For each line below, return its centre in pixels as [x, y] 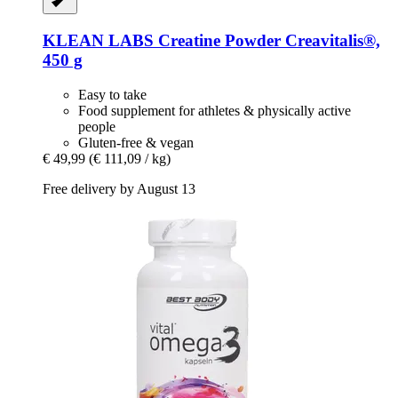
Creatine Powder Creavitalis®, [267, 41]
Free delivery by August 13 [119, 188]
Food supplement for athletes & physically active [215, 110]
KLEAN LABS [98, 41]
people [97, 126]
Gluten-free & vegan [136, 142]
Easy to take [112, 94]
